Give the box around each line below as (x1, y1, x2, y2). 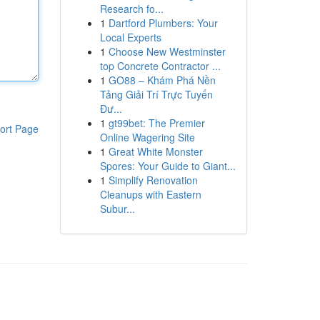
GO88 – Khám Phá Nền (108, 73, 216, 87)
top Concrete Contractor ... (99, 59, 221, 73)
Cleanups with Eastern (99, 187, 201, 201)
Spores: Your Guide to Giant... (99, 159, 236, 173)
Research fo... (99, 1, 164, 16)
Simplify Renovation (108, 173, 198, 187)
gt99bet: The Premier (108, 116, 205, 130)
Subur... (99, 201, 135, 216)
